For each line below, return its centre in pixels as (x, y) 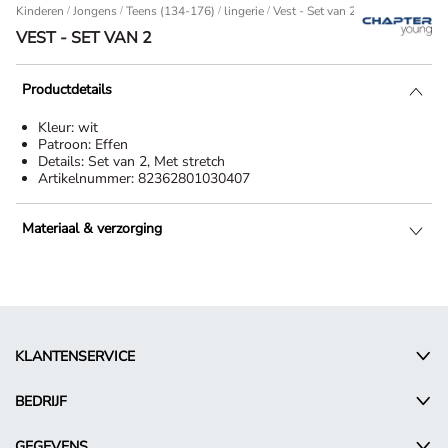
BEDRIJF (41, 402)
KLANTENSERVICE (75, 357)
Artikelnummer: (88, 179)
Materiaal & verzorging (92, 229)
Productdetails (67, 90)
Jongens (95, 11)
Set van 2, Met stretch (156, 162)
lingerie (244, 11)
